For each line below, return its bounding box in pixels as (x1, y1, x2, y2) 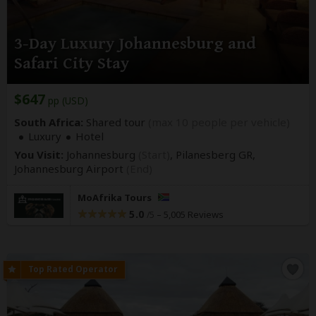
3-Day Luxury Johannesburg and (14, 34, 256, 54)
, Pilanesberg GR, (170, 147, 255, 162)
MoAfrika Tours (78, 191, 154, 205)
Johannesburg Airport (14, 162, 126, 176)
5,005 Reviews (163, 208, 224, 221)
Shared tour (83, 115, 148, 130)
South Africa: (14, 115, 83, 130)
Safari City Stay (14, 54, 129, 74)
